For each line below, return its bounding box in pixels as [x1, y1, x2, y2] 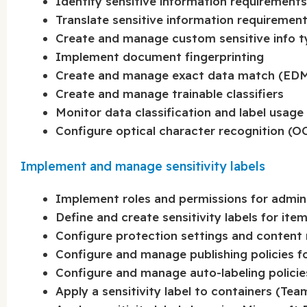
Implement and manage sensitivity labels [21, 158, 266, 175]
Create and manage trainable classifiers [56, 86, 284, 101]
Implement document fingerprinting [56, 49, 265, 64]
